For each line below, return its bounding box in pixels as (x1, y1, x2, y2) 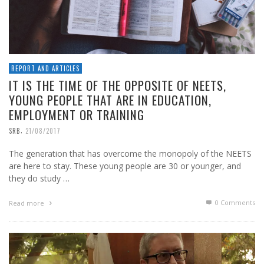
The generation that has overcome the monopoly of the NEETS (9, 148, 252, 160)
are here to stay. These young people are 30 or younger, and (9, 160, 241, 172)
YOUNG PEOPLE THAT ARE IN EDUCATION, (9, 91, 212, 110)
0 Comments (213, 198, 255, 207)
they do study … (9, 173, 70, 184)
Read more (9, 199, 46, 208)
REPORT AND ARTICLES (11, 64, 80, 74)
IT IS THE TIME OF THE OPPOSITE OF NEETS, (9, 76, 226, 95)
